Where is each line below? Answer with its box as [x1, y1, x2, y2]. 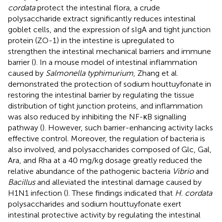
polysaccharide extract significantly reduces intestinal [8, 13, 196, 23]
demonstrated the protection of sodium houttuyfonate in [8, 79, 211, 89]
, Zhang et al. [133, 68, 178, 78]
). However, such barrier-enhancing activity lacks [42, 122, 213, 132]
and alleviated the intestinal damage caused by [35, 177, 202, 187]
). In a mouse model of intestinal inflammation [34, 57, 197, 67]
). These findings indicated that [66, 188, 175, 198]
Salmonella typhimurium [46, 68, 133, 78]
